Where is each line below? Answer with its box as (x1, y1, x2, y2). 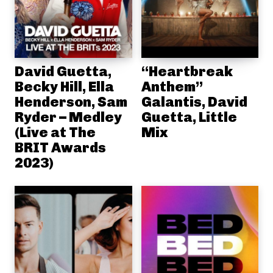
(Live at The (15, 124, 96, 141)
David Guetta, (15, 63, 112, 80)
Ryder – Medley (15, 108, 122, 126)
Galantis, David (141, 93, 247, 110)
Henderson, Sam (15, 93, 127, 110)
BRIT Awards (15, 139, 106, 156)
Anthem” (141, 78, 203, 95)
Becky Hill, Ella (15, 78, 114, 95)
